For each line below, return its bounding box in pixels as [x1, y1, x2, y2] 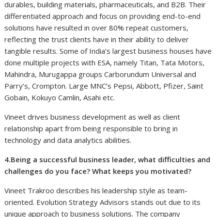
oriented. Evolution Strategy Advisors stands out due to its [4, 197, 201, 207]
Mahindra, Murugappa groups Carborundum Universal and [4, 69, 197, 79]
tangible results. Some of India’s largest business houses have [4, 46, 212, 56]
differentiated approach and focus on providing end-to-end [4, 11, 201, 21]
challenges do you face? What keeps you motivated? [4, 166, 192, 176]
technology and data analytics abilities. [4, 135, 132, 145]
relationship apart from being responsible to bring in [4, 123, 178, 133]
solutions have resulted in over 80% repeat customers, [4, 22, 189, 32]
